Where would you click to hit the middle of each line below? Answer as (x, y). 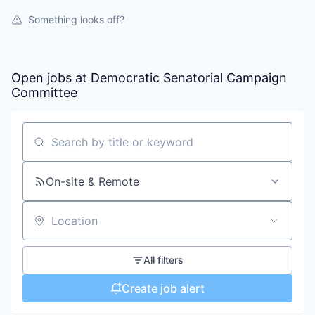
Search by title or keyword (93, 148)
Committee (44, 92)
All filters (163, 260)
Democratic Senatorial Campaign (189, 78)
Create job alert (163, 288)
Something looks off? (76, 19)
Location (45, 227)
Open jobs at (51, 78)
